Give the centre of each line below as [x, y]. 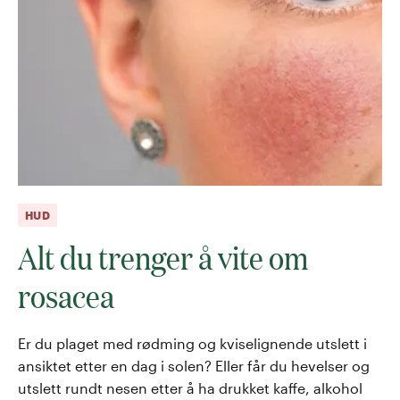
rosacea [66, 295]
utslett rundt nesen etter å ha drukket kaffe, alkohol [190, 387]
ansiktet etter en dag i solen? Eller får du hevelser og [194, 365]
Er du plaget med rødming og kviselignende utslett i [192, 343]
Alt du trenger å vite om [163, 256]
